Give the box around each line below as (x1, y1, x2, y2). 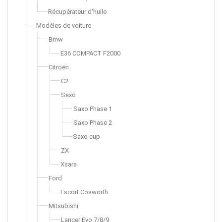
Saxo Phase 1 (73, 105, 112, 112)
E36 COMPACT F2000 (60, 50, 120, 57)
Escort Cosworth (60, 188, 108, 196)
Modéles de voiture (36, 22, 91, 29)
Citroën (49, 63, 69, 71)
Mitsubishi (49, 202, 78, 210)
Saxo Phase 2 (73, 119, 112, 126)
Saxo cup (73, 133, 100, 140)
